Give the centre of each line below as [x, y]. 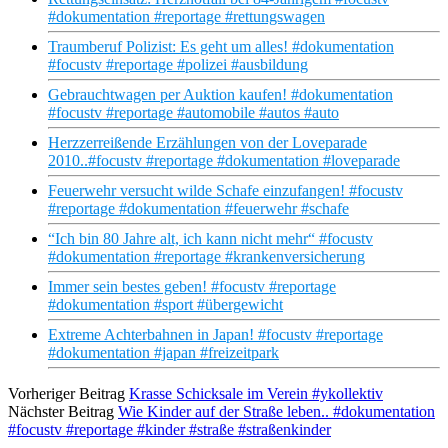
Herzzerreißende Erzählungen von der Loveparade [207, 143]
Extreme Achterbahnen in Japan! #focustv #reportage [215, 335]
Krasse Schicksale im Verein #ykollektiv [256, 394]
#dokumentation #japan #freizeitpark [163, 353]
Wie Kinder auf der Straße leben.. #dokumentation [276, 412]
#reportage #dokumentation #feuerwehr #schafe [198, 209]
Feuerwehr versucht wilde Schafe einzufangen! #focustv [225, 191]
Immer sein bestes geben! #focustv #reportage [192, 287]
